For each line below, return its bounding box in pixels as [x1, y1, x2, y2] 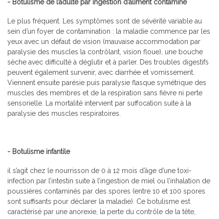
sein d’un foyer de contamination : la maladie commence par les [7, 27, 210, 35]
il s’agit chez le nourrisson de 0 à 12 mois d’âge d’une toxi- [7, 166, 192, 175]
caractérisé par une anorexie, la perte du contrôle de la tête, [7, 207, 196, 216]
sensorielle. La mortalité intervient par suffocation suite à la [7, 99, 191, 107]
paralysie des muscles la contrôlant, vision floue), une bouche [7, 47, 203, 56]
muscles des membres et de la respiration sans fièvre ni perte [7, 88, 202, 97]
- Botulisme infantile [7, 147, 70, 155]
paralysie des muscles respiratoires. [7, 109, 121, 117]
